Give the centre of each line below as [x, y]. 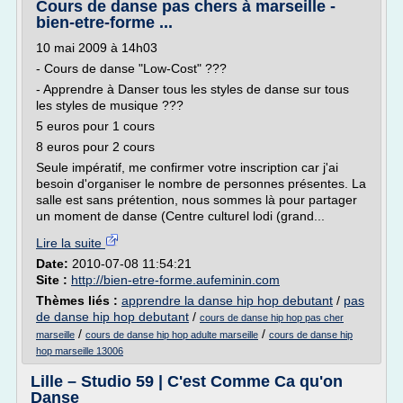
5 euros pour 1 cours [95, 126]
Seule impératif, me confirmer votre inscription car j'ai [187, 167]
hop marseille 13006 [80, 351]
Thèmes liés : [79, 300]
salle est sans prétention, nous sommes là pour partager [197, 200]
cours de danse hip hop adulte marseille [172, 335]
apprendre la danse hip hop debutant [227, 300]
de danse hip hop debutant [112, 317]
